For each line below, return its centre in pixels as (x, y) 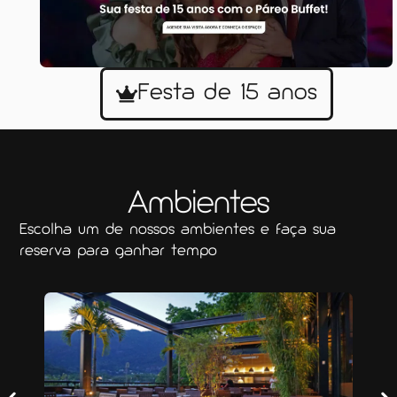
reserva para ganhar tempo (119, 251)
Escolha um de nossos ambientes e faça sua (178, 230)
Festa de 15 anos (227, 93)
